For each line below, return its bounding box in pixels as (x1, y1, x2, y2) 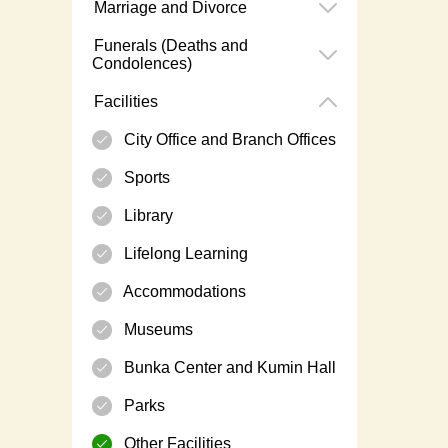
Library (120, 207, 173, 225)
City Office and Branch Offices (120, 131, 336, 149)
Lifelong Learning (120, 245, 248, 263)
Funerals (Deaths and (90, 37, 248, 55)
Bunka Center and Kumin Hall (120, 359, 336, 377)
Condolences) (92, 55, 192, 73)
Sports (120, 169, 170, 187)
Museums (120, 321, 193, 339)
